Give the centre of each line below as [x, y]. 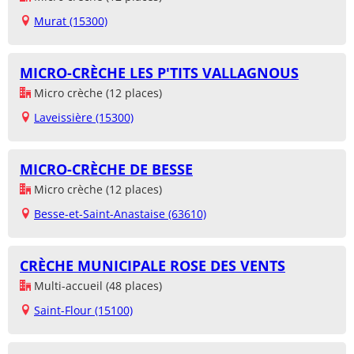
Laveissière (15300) [84, 118]
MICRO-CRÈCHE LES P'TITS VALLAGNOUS [159, 73]
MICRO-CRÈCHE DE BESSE [106, 169]
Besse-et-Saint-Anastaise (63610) [120, 214]
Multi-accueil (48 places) [96, 286]
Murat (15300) [71, 21]
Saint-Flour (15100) [83, 311]
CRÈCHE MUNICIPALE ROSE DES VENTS [153, 266]
